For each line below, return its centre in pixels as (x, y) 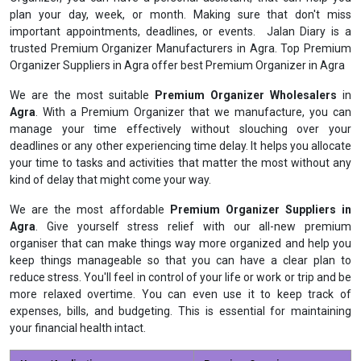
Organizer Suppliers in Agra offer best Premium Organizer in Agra (177, 65)
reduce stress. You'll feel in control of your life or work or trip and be (180, 277)
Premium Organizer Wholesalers (249, 95)
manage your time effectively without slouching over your (180, 129)
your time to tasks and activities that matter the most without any (180, 163)
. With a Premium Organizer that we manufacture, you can (193, 112)
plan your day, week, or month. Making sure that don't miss (180, 15)
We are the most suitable (82, 95)
